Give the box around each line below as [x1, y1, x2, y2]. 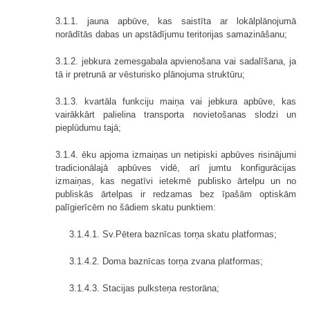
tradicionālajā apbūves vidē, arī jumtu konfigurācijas [55, 162, 296, 173]
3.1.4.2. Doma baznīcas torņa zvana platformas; [69, 255, 263, 266]
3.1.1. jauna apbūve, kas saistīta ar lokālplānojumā [55, 15, 296, 26]
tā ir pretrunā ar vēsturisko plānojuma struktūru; [55, 69, 245, 80]
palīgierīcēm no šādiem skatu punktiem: [55, 201, 216, 212]
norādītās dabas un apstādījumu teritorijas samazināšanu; [55, 28, 287, 39]
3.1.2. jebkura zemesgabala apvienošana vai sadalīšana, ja [55, 55, 296, 66]
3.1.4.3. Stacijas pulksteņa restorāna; [69, 282, 219, 293]
